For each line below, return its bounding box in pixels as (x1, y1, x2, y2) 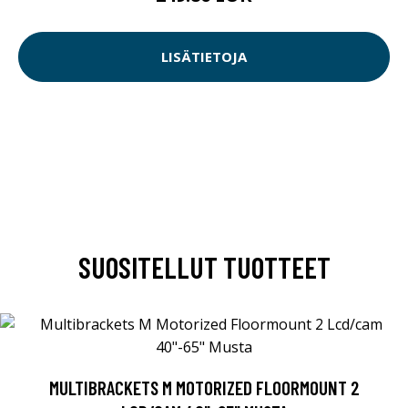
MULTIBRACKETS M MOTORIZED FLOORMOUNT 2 (48, 375, 360, 399)
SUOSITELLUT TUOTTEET (77, 249, 331, 284)
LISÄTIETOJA (161, 47, 247, 66)
